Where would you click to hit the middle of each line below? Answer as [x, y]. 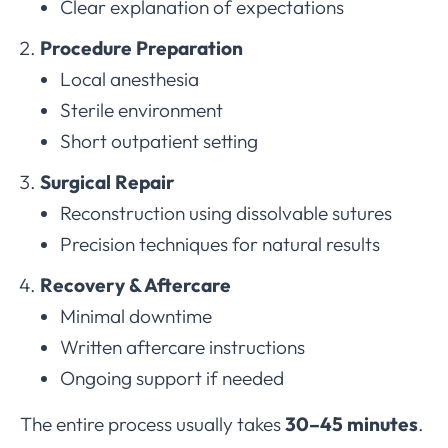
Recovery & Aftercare [135, 285]
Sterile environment [141, 110]
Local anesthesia [129, 79]
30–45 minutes [351, 424]
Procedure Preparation [141, 48]
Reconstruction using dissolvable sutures [226, 213]
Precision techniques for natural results [220, 244]
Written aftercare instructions [182, 347]
